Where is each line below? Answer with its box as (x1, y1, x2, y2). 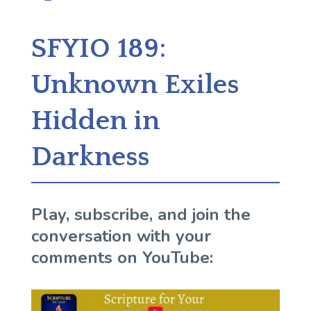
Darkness (31, 142, 149, 172)
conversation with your (31, 225, 211, 247)
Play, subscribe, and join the (31, 203, 251, 226)
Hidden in (31, 106, 160, 136)
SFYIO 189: (31, 33, 166, 64)
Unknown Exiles (31, 69, 239, 100)
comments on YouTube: (31, 246, 213, 269)
